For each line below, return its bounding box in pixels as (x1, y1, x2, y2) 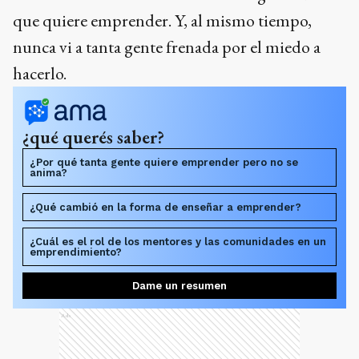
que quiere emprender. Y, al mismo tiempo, (13, 9, 312, 33)
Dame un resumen (132, 280, 227, 292)
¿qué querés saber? (22, 125, 164, 150)
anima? (30, 167, 67, 179)
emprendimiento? (30, 246, 122, 259)
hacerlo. (13, 62, 67, 86)
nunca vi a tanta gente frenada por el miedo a (13, 35, 321, 59)
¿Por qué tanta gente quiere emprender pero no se (30, 156, 298, 169)
